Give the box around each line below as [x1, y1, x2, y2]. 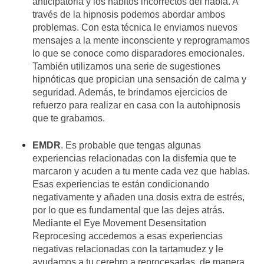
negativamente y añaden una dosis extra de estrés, [32, 192, 245, 203]
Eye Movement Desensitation [84, 217, 206, 229]
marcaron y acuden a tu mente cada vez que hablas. [32, 166, 250, 177]
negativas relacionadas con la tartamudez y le [32, 243, 223, 255]
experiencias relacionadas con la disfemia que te [32, 153, 236, 164]
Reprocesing [32, 230, 86, 242]
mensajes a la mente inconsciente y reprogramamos [32, 35, 250, 47]
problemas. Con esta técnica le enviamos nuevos [32, 22, 237, 34]
